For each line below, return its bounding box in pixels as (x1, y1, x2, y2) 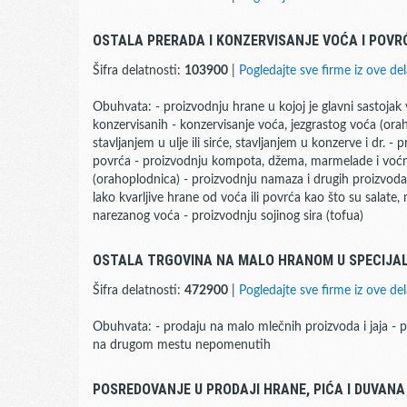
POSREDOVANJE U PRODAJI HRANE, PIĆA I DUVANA (93, 381, 405, 398)
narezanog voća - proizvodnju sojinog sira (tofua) (93, 210, 363, 223)
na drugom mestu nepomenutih (93, 339, 271, 352)
